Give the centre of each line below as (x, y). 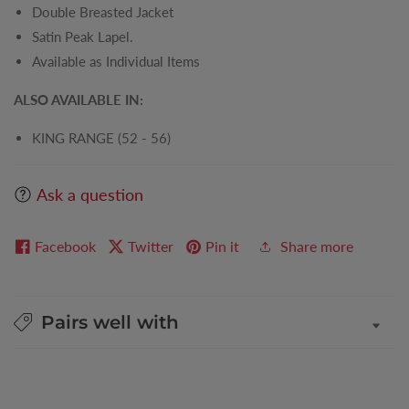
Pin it (222, 246)
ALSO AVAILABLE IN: (79, 100)
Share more (317, 246)
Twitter (151, 246)
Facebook (65, 246)
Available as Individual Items (116, 62)
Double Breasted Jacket (103, 12)
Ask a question (90, 195)
